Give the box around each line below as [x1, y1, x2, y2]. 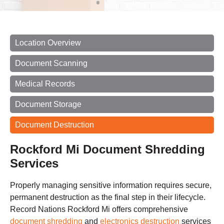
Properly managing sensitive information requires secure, [10, 181, 211, 190]
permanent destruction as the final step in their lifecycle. [10, 193, 205, 202]
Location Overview [15, 38, 81, 47]
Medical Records [15, 79, 75, 88]
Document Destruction [15, 120, 94, 129]
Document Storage [15, 100, 81, 109]
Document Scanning [15, 59, 87, 68]
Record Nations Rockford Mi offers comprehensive [10, 205, 188, 214]
